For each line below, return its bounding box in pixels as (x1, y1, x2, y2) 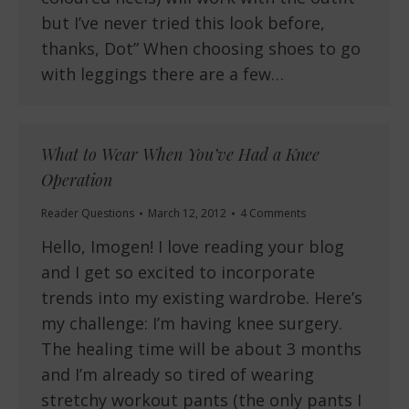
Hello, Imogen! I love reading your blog (41, 236, 344, 258)
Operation (41, 169, 112, 192)
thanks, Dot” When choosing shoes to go (41, 37, 361, 60)
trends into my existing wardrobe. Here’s (41, 287, 362, 309)
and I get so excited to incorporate (41, 261, 315, 284)
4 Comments (240, 205, 306, 222)
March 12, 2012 (148, 205, 226, 222)
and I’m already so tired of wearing (41, 363, 314, 386)
